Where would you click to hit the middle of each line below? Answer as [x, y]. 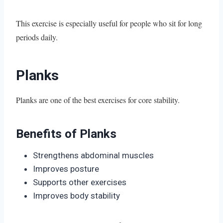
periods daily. [37, 37]
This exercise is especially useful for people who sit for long [109, 23]
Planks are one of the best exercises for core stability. [98, 100]
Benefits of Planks [66, 134]
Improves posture [66, 168]
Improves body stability [76, 195]
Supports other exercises [80, 182]
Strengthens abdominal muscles [93, 155]
